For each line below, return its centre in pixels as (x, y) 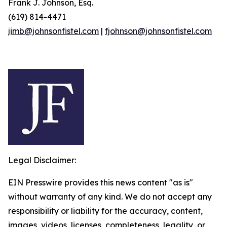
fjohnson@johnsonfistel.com (158, 31)
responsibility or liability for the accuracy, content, (105, 211)
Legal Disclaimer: (42, 160)
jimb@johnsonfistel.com (53, 31)
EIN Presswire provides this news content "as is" (101, 182)
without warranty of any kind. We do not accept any (110, 197)
